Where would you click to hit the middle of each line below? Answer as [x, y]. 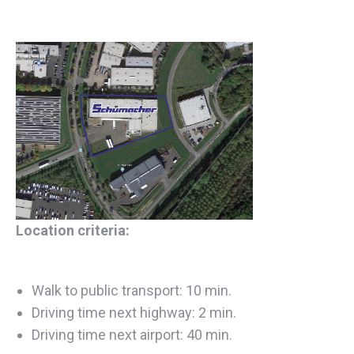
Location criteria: [73, 230]
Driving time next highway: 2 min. [134, 312]
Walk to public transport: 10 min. [132, 290]
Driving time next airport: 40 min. [132, 334]
